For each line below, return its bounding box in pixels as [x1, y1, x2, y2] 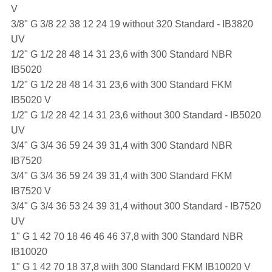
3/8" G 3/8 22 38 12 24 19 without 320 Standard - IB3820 [10, 18, 253, 29]
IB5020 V [10, 94, 53, 105]
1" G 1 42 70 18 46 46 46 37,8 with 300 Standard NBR [10, 231, 243, 242]
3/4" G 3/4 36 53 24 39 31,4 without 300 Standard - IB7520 [10, 200, 261, 211]
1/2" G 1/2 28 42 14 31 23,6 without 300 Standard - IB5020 [10, 109, 261, 120]
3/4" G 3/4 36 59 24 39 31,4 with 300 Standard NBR [10, 140, 233, 151]
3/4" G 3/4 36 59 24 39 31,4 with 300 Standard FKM [10, 170, 232, 181]
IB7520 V [10, 185, 53, 196]
